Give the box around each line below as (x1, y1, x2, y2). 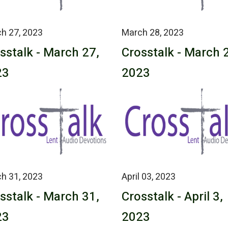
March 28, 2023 (122, 25, 184, 40)
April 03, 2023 (122, 169, 176, 184)
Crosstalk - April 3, (122, 187, 223, 206)
